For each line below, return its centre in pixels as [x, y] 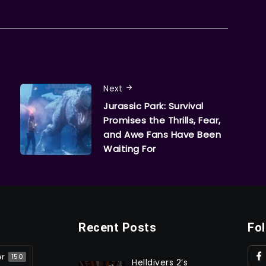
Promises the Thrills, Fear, [162, 121]
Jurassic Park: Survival [153, 106]
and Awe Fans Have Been [162, 135]
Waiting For [130, 149]
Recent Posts [117, 228]
